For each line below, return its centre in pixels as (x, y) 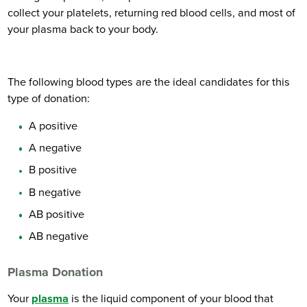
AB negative (59, 237)
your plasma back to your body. (83, 29)
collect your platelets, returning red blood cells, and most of (152, 13)
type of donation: (49, 98)
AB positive (57, 214)
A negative (56, 148)
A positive (53, 126)
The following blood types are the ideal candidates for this (149, 82)
